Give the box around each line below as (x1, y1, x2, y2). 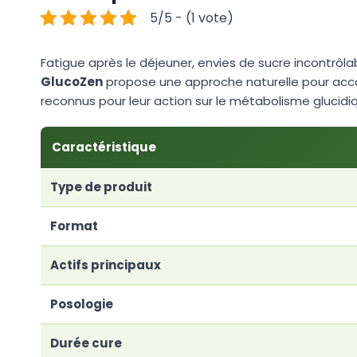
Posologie (50, 295, 113, 312)
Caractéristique (52, 138, 156, 155)
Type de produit (50, 178, 152, 195)
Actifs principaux (50, 256, 161, 273)
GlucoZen (41, 73, 103, 90)
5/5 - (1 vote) (150, 8, 233, 27)
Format (50, 217, 98, 234)
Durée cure (50, 334, 122, 351)
